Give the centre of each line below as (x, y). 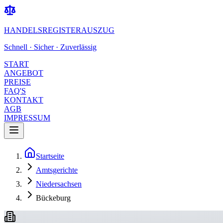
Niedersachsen (59, 184)
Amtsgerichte (57, 170)
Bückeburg (53, 198)
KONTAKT (24, 100)
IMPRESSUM (27, 118)
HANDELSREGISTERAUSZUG (59, 30)
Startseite (50, 156)
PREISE (17, 82)
